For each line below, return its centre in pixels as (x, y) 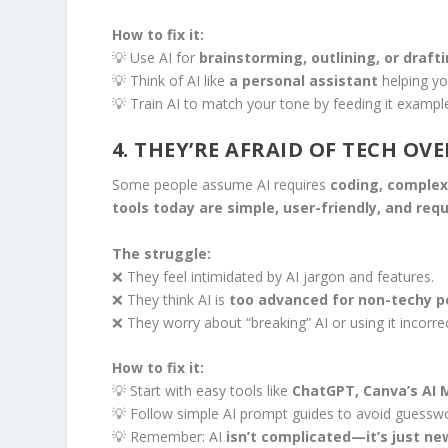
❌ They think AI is (170, 299)
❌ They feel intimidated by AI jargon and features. (272, 276)
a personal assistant (303, 81)
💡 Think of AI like (170, 81)
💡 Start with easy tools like (201, 391)
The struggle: (161, 253)
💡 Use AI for (155, 58)
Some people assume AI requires (220, 185)
